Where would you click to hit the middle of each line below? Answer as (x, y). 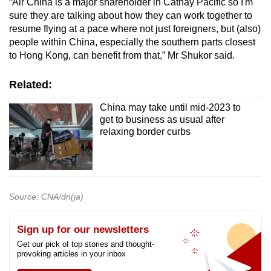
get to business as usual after (162, 119)
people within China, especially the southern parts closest (132, 42)
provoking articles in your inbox (71, 253)
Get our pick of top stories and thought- (86, 244)
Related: (31, 84)
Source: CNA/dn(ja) (46, 196)
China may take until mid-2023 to (170, 107)
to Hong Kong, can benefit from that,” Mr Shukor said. (122, 55)
